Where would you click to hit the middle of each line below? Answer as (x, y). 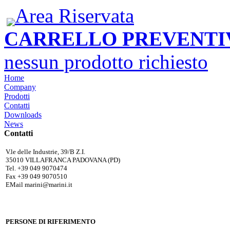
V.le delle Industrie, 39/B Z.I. (45, 152)
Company (20, 87)
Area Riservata (74, 16)
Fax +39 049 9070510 (36, 176)
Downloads (23, 115)
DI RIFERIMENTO (66, 222)
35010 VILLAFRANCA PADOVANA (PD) (63, 160)
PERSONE (21, 222)
